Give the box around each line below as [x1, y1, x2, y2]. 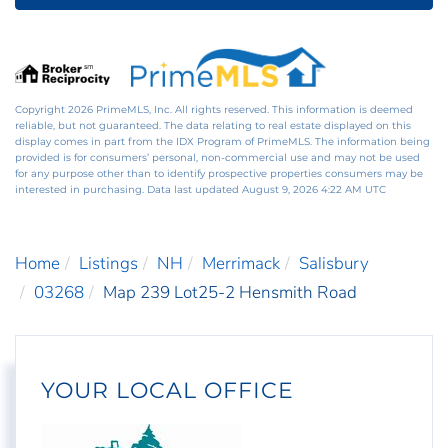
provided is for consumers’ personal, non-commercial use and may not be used [15, 150, 420, 164]
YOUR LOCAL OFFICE [41, 377, 294, 405]
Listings [79, 251, 138, 275]
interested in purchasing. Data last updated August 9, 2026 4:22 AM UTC [15, 182, 386, 196]
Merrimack [202, 251, 280, 275]
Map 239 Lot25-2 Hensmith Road [103, 280, 357, 304]
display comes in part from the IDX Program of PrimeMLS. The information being [15, 134, 430, 148]
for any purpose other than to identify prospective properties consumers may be [15, 166, 423, 180]
